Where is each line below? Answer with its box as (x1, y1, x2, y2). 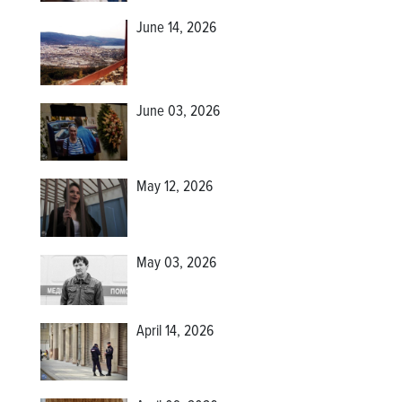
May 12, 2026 (136, 178, 214, 198)
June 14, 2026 (136, 18, 217, 39)
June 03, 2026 (136, 101, 221, 122)
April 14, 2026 (136, 321, 214, 342)
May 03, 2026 (136, 254, 217, 274)
